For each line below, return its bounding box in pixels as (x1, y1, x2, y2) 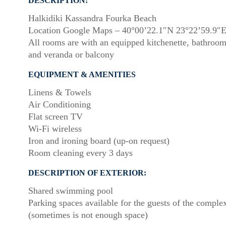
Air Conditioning (28, 99, 91, 110)
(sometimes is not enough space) (28, 210, 148, 220)
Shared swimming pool (28, 186, 113, 196)
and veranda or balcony (28, 49, 114, 60)
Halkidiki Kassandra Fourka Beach (28, 13, 156, 24)
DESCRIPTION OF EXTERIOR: (28, 168, 146, 178)
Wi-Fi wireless (28, 124, 82, 134)
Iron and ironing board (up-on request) (28, 136, 169, 146)
